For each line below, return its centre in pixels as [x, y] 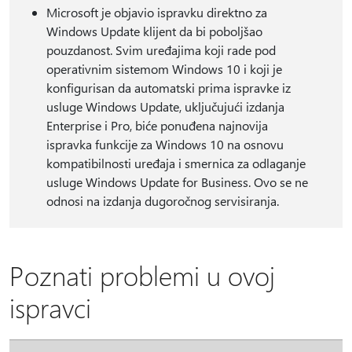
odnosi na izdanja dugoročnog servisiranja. [162, 201]
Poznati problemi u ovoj [142, 275]
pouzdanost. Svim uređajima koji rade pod [161, 50]
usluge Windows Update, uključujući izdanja [165, 106]
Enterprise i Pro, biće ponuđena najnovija [157, 125]
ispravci [50, 307]
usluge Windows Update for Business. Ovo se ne [177, 182]
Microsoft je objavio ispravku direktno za [156, 12]
